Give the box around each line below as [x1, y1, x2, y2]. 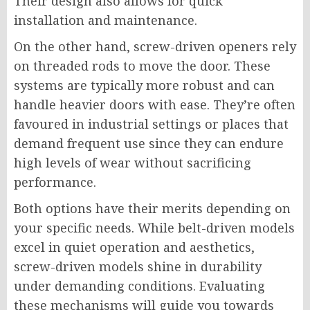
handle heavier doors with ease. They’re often [14, 96, 295, 113]
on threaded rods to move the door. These [14, 57, 271, 75]
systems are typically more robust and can [14, 77, 275, 94]
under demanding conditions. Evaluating [14, 277, 265, 295]
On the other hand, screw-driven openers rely [14, 38, 296, 55]
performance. [14, 174, 96, 191]
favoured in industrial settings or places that [14, 116, 289, 133]
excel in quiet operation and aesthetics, [14, 239, 255, 256]
